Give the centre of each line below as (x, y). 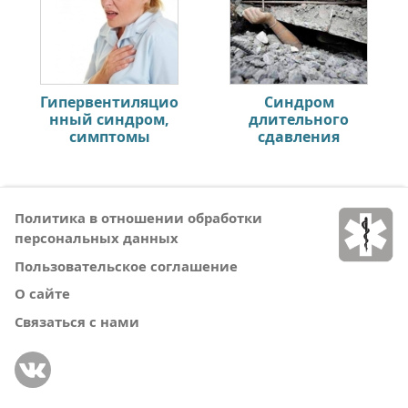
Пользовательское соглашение (126, 265)
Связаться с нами (77, 321)
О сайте (42, 294)
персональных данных (97, 238)
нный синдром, (109, 120)
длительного (299, 120)
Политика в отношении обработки (138, 218)
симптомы (109, 137)
